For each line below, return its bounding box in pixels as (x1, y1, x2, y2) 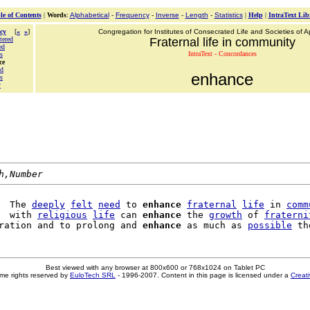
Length (185, 11, 208, 19)
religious (37, 210, 87, 220)
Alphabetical (69, 11, 109, 19)
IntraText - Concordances (188, 50, 257, 57)
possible (248, 220, 292, 230)
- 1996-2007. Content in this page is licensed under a (116, 271, 291, 279)
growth (209, 210, 242, 220)
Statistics (214, 11, 243, 19)
